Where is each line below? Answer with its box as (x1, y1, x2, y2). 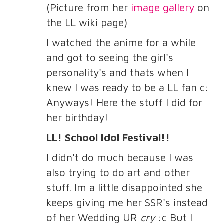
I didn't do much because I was (46, 151, 193, 163)
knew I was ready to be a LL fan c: (46, 81, 209, 93)
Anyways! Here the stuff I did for (46, 96, 202, 108)
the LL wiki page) (46, 16, 127, 28)
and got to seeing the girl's (46, 51, 173, 63)
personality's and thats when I (46, 66, 189, 78)
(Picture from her (46, 1, 131, 13)
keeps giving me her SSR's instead (46, 196, 208, 208)
